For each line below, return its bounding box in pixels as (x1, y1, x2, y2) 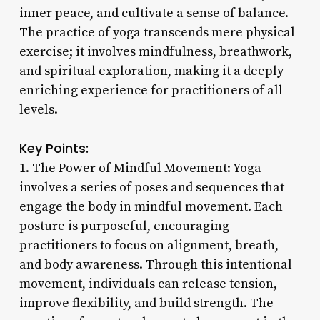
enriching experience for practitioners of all (19, 81, 283, 99)
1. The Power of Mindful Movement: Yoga (19, 159, 261, 176)
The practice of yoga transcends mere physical (19, 24, 295, 41)
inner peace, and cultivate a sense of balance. (19, 4, 289, 21)
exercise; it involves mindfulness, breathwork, (19, 43, 292, 60)
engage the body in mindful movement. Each (19, 198, 283, 215)
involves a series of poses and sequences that (19, 179, 284, 196)
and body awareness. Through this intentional (19, 256, 292, 273)
